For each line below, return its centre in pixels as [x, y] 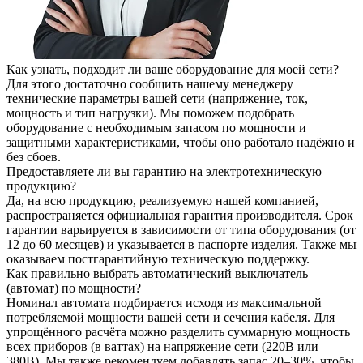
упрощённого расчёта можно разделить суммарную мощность [178, 331]
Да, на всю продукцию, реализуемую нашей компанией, [162, 200]
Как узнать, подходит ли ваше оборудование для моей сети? [173, 69]
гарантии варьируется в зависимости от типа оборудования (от [181, 229]
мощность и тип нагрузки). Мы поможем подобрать [150, 113]
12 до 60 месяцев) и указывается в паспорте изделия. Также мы [181, 244]
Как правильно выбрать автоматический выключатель [157, 273]
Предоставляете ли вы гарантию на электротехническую [164, 171]
